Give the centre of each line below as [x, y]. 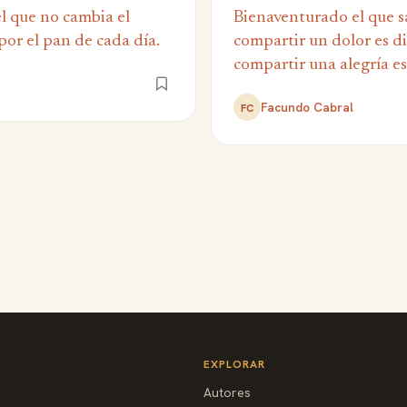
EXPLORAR [234, 365]
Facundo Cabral [307, 108]
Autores [227, 393]
